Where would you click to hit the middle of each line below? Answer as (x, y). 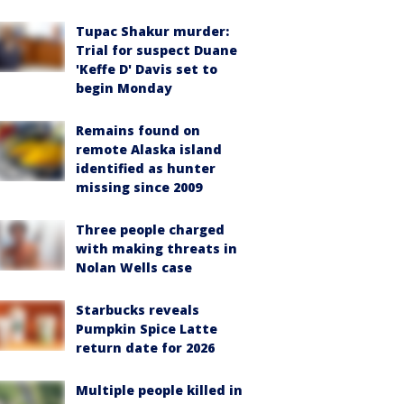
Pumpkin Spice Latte (147, 329)
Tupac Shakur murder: (152, 31)
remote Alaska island (149, 149)
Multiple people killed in (159, 390)
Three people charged (150, 230)
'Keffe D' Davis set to (147, 69)
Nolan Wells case (134, 267)
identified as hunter (146, 168)
